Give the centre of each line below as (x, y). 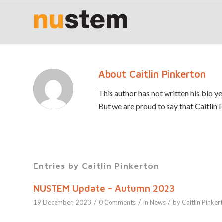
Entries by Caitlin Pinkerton (96, 166)
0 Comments (117, 202)
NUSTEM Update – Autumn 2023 (104, 189)
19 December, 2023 (62, 202)
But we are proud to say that (146, 106)
